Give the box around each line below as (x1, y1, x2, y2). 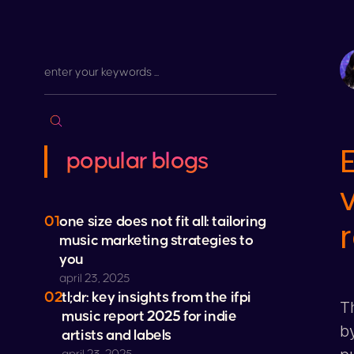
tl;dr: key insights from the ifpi (62, 290, 252, 305)
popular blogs (66, 149, 209, 173)
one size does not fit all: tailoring (59, 214, 266, 229)
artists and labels (62, 328, 172, 343)
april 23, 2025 (59, 273, 131, 284)
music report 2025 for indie (62, 309, 237, 324)
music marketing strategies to (59, 233, 254, 248)
